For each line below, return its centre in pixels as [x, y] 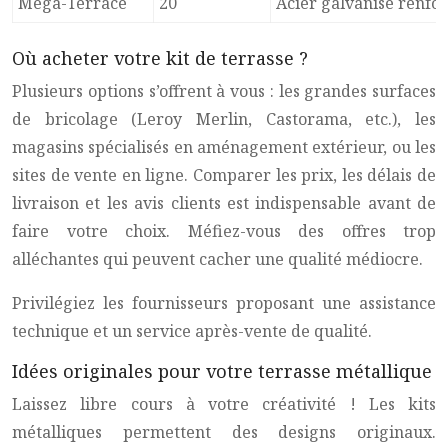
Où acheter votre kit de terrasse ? [160, 58]
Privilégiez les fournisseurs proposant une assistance [224, 303]
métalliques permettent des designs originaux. [224, 432]
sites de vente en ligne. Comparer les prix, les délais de [224, 175]
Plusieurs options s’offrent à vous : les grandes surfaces [224, 91]
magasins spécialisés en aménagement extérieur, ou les [224, 147]
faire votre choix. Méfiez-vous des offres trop [224, 231]
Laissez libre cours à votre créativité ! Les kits [224, 404]
